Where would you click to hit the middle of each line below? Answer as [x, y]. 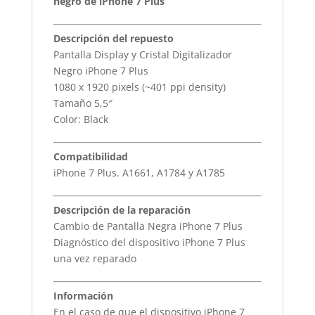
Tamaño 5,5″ [83, 103]
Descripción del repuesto [113, 38]
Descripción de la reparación [122, 210]
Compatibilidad [90, 156]
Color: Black [81, 119]
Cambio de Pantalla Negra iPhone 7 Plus [148, 226]
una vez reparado [95, 258]
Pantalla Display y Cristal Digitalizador [142, 54]
